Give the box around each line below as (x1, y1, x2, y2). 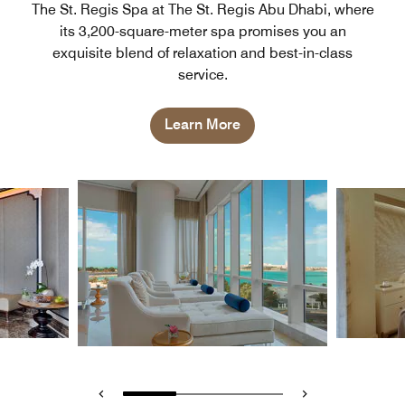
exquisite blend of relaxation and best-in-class (52, 43, 353, 61)
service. (177, 65, 228, 83)
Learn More (165, 115, 240, 133)
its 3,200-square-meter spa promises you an (59, 22, 346, 40)
